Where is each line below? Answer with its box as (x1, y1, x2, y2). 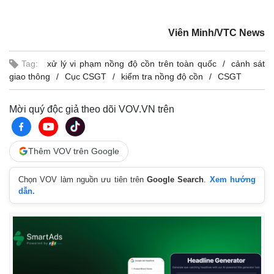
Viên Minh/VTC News (168, 27, 265, 38)
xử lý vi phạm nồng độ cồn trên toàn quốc (47, 58, 217, 68)
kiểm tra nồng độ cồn (121, 71, 203, 81)
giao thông (9, 71, 50, 81)
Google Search (147, 174, 204, 184)
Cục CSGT (65, 71, 106, 81)
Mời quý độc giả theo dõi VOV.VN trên (9, 103, 174, 114)
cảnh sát (231, 58, 265, 68)
